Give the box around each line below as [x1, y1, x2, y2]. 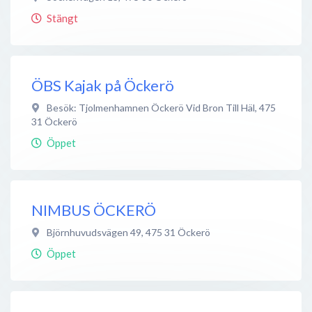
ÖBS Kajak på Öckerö [31, 75, 174, 95]
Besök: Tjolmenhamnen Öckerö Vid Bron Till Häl [47, 101, 255, 114]
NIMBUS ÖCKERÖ [31, 200, 156, 219]
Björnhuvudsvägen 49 [47, 226, 141, 238]
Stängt [47, 11, 78, 24]
